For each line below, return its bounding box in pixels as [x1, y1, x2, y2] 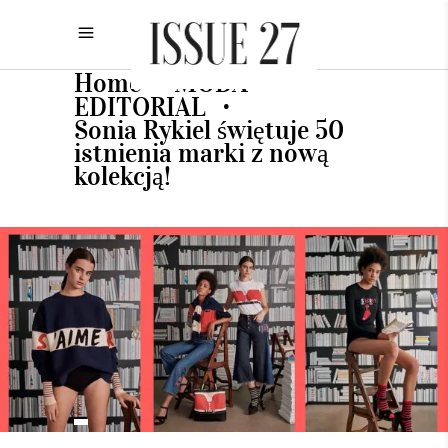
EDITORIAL [74, 89, 206, 123]
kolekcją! [74, 158, 171, 192]
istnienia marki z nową [74, 135, 329, 169]
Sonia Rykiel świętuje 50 [74, 112, 344, 146]
